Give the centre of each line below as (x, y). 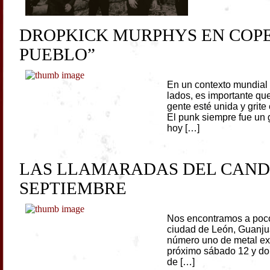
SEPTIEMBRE (73, 188)
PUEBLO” (58, 55)
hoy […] (184, 128)
